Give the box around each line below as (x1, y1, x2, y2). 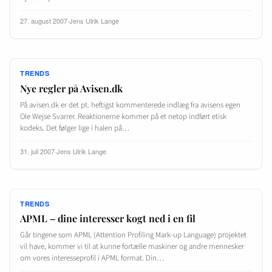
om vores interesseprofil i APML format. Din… (20, 252, 164, 263)
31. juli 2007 (20, 146, 55, 156)
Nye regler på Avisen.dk (20, 81, 123, 95)
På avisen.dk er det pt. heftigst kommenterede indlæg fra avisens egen (20, 99, 240, 110)
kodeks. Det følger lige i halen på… (20, 122, 129, 134)
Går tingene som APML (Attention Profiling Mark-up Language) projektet (20, 229, 246, 240)
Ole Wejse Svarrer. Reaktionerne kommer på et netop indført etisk (20, 110, 226, 122)
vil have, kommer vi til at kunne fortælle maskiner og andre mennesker (20, 240, 244, 252)
